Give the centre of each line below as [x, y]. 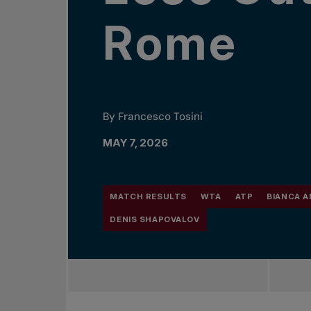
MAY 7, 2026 [136, 142]
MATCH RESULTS [148, 196]
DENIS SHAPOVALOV [155, 219]
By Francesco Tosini [153, 117]
